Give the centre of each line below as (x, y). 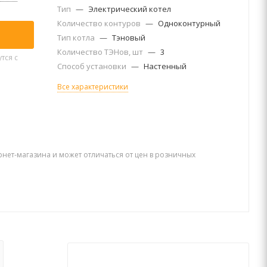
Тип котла (77, 38)
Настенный (165, 66)
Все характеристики (93, 87)
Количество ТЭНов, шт (101, 52)
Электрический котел (130, 9)
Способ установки (93, 66)
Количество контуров (100, 23)
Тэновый (129, 38)
